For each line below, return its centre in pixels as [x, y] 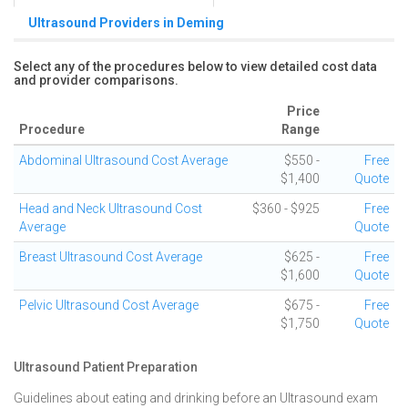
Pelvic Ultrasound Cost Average [109, 305]
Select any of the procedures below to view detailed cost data [195, 66]
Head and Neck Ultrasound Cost [111, 209]
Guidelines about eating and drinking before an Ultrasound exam [196, 398]
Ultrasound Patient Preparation [106, 367]
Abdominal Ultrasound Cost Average [123, 160]
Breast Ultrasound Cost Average [111, 257]
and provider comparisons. [96, 80]
